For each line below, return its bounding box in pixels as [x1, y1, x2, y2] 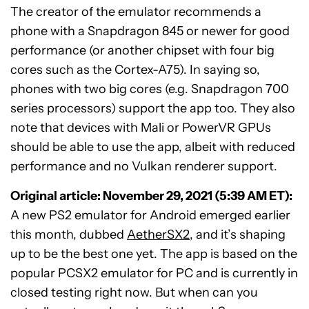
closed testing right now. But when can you [10, 285, 258, 300]
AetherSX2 [127, 227, 190, 242]
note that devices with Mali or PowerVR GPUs [10, 120, 271, 135]
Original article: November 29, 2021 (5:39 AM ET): [10, 188, 292, 203]
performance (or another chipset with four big [10, 43, 275, 58]
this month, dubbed [10, 227, 127, 242]
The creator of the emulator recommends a [10, 4, 261, 19]
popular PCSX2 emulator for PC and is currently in [10, 266, 298, 281]
